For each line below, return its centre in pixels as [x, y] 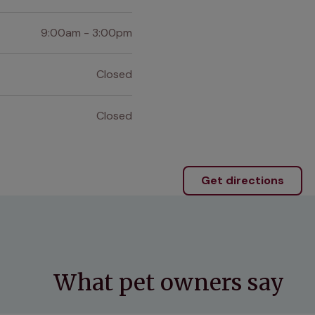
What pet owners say [169, 283]
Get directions [243, 180]
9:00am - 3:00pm [86, 33]
